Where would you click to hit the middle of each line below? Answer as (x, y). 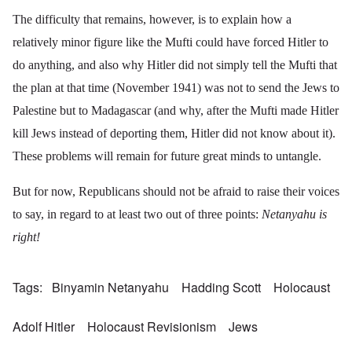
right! (26, 237)
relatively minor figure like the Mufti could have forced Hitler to (170, 42)
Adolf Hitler (44, 327)
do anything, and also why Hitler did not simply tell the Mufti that (175, 65)
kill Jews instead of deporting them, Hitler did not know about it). (174, 134)
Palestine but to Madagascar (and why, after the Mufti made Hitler (176, 111)
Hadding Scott (221, 288)
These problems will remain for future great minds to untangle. (167, 156)
